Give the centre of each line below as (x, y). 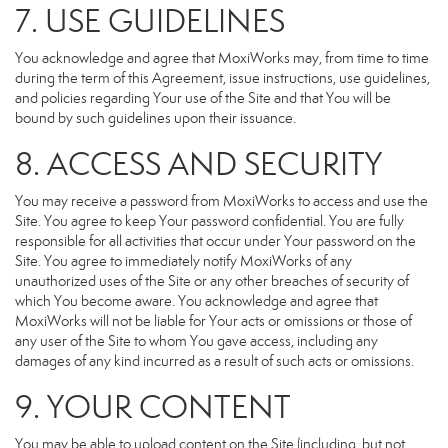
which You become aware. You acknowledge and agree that (196, 301)
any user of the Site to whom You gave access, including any (196, 341)
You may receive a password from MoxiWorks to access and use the (221, 201)
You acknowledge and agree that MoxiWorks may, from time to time (222, 58)
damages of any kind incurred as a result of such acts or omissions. (214, 361)
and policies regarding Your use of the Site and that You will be (203, 98)
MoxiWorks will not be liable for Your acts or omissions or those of (213, 321)
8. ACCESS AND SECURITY (198, 164)
